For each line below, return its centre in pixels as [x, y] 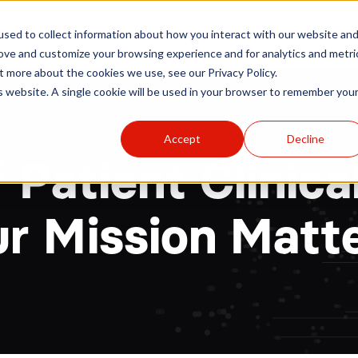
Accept [183, 138]
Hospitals [45, 34]
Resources [242, 34]
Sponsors [118, 34]
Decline [305, 138]
